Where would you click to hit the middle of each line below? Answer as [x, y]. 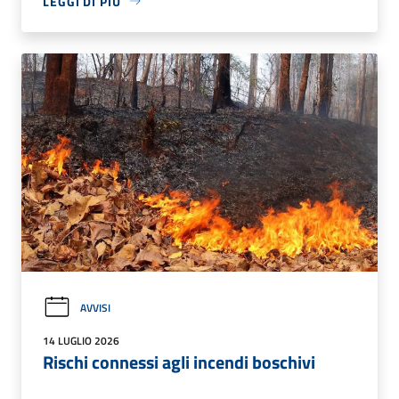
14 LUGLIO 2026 [81, 340]
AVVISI [95, 307]
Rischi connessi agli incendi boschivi [179, 362]
